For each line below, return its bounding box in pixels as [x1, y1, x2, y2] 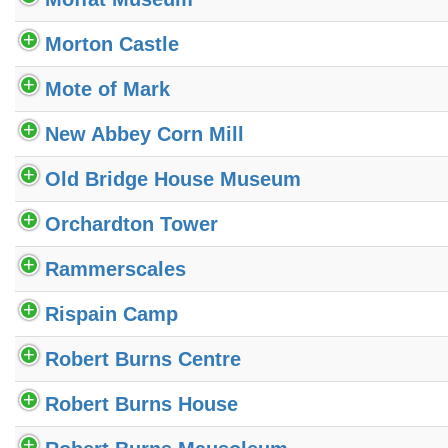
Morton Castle [45, 32, 179, 55]
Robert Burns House [45, 392, 238, 415]
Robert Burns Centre [45, 347, 241, 370]
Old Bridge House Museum [45, 167, 301, 190]
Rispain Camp [45, 302, 178, 325]
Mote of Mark [45, 77, 170, 100]
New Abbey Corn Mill [45, 122, 244, 145]
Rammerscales [45, 257, 186, 280]
